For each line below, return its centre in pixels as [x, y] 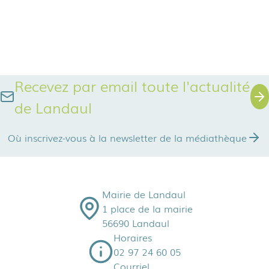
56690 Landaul [135, 223]
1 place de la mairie [147, 208]
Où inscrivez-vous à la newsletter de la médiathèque [127, 138]
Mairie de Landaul [144, 194]
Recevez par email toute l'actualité [132, 86]
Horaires [133, 237]
